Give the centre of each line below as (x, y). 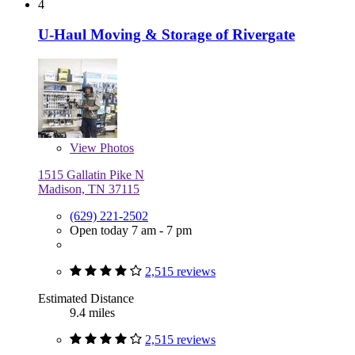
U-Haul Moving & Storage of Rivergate (166, 35)
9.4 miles (92, 313)
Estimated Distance (86, 299)
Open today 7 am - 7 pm (131, 231)
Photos (115, 148)
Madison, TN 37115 (89, 189)
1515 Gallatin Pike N (91, 175)
